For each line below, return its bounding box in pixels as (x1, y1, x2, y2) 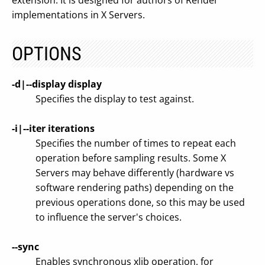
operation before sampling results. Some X (35, 151, 226, 164)
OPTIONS (12, 43, 82, 65)
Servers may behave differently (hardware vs (35, 166, 234, 179)
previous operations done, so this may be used (35, 196, 245, 209)
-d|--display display (12, 77, 102, 91)
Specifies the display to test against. (35, 92, 194, 105)
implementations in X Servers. (12, 8, 145, 21)
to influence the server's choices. (35, 211, 182, 224)
